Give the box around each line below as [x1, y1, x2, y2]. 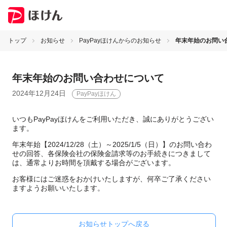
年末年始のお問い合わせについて [12, 72, 164, 84]
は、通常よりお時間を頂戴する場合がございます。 [12, 159, 175, 167]
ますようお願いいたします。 [12, 184, 104, 192]
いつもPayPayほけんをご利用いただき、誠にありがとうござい [12, 115, 214, 123]
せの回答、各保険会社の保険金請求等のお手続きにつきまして [12, 149, 211, 158]
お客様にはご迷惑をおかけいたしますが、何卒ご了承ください [12, 175, 211, 183]
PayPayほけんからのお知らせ [79, 37, 161, 44]
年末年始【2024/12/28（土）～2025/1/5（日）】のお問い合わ [12, 140, 212, 148]
